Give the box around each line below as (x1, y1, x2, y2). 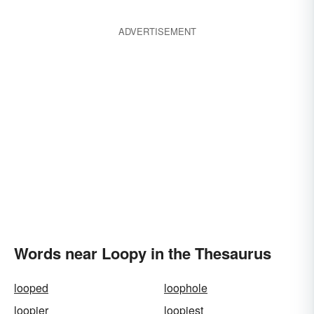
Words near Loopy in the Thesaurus (14, 242, 271, 264)
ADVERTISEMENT (118, 25, 196, 38)
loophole (164, 280, 207, 296)
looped (14, 280, 48, 296)
